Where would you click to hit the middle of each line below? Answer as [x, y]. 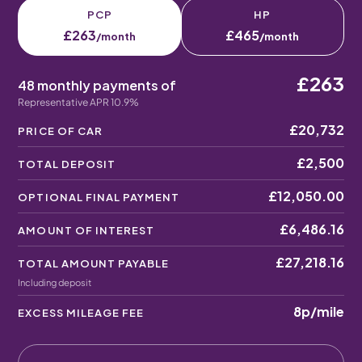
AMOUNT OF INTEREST [86, 230]
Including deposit [55, 282]
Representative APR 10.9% [79, 102]
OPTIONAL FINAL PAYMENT [99, 197]
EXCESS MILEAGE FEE [81, 313]
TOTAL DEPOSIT [67, 164]
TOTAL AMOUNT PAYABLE [94, 263]
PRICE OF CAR [60, 131]
